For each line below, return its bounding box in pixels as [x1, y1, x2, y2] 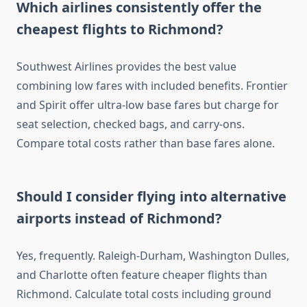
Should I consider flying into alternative [16, 187, 286, 206]
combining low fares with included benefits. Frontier [16, 78, 288, 94]
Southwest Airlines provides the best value [16, 59, 236, 75]
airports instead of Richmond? [16, 209, 222, 228]
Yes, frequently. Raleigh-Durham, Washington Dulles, [16, 248, 289, 264]
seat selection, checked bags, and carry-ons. [16, 116, 245, 132]
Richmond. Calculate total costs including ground [16, 286, 271, 302]
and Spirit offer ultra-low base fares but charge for [16, 97, 279, 113]
